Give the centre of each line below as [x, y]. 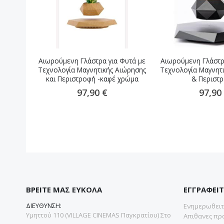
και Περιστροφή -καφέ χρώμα [92, 79]
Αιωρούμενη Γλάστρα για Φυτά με [92, 61]
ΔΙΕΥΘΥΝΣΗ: [44, 205]
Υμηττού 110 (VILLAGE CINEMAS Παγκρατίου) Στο [98, 215]
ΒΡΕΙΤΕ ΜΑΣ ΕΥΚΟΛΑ [64, 189]
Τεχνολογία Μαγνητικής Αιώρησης [92, 70]
